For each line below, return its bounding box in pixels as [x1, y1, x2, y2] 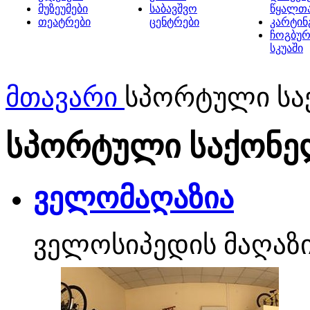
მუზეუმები [38, 3, 88, 15]
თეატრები [38, 16, 91, 28]
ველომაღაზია [33, 181, 234, 215]
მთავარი [6, 82, 118, 112]
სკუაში [270, 42, 303, 54]
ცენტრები [149, 16, 199, 28]
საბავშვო [149, 3, 197, 15]
